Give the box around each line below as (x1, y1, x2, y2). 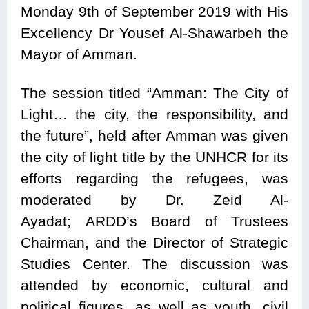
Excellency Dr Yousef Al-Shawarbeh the (21, 25, 288, 41)
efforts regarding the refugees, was (21, 170, 288, 187)
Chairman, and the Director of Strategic (21, 235, 288, 251)
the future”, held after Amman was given (21, 128, 288, 144)
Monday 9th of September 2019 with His (21, 3, 288, 20)
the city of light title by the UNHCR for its (21, 149, 288, 166)
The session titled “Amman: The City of (21, 85, 288, 101)
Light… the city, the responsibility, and (21, 106, 288, 123)
